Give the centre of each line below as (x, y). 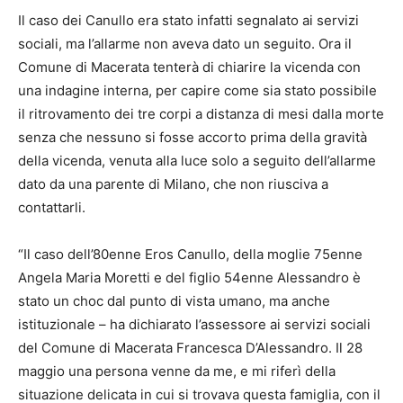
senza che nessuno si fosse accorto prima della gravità (193, 137)
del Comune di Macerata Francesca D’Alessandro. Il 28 (190, 348)
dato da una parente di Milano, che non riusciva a (173, 184)
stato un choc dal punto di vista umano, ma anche (174, 301)
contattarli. (52, 207)
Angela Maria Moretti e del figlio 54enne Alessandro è (189, 278)
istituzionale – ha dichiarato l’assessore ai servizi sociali (194, 324)
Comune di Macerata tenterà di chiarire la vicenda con (189, 67)
